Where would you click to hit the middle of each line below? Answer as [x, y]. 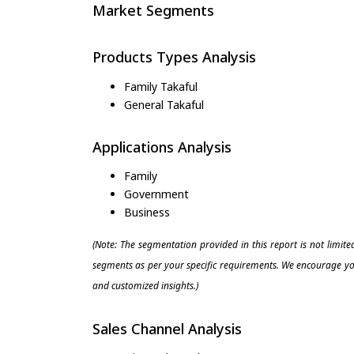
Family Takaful [161, 86]
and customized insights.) [145, 285]
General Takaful [164, 104]
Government [156, 194]
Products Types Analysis [174, 57]
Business [147, 212]
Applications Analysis [162, 147]
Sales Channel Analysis [167, 328]
